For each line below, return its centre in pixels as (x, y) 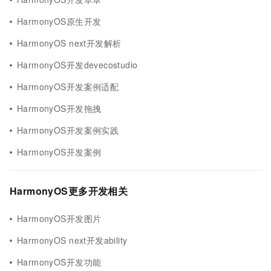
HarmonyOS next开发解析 (69, 43)
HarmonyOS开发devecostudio (77, 65)
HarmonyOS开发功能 (59, 262)
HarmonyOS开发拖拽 (59, 108)
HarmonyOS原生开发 (59, 21)
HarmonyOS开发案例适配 (68, 87)
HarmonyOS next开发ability (72, 240)
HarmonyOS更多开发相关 (69, 191)
